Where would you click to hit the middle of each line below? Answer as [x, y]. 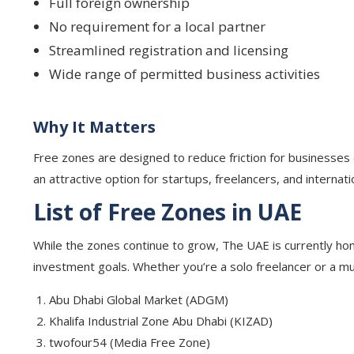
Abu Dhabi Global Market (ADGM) [139, 299]
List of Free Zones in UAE [168, 212]
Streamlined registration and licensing [169, 50]
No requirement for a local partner [157, 26]
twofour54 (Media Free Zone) [130, 342]
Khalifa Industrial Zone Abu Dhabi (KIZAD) [161, 321]
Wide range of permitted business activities [185, 74]
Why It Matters [94, 127]
